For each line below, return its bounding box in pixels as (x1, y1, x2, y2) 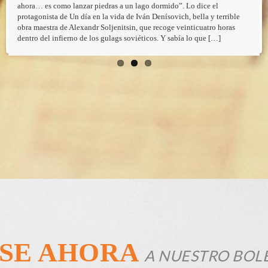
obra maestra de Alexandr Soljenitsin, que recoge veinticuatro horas (17, 22, 236, 32)
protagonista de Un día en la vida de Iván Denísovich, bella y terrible (17, 11, 240, 21)
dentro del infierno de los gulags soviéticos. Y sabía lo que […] (17, 33, 221, 42)
